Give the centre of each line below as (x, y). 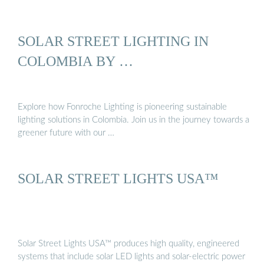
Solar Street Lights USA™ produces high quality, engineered (128, 244)
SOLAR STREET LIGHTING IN (113, 41)
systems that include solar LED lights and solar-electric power (131, 257)
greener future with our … (66, 133)
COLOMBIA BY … (75, 61)
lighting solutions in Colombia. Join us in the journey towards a (133, 120)
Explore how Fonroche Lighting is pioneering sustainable (122, 107)
